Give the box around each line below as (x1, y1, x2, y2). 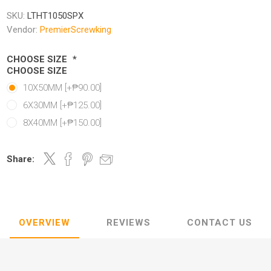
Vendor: (7, 24, 38, 35)
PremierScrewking (40, 24, 112, 35)
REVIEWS (106, 217, 151, 229)
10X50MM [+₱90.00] (23, 82, 102, 94)
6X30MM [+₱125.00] (23, 100, 102, 111)
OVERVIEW (19, 217, 70, 229)
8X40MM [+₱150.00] (23, 117, 102, 129)
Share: (7, 154, 35, 165)
